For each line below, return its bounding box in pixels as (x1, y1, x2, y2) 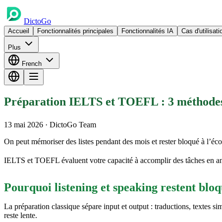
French (20, 60, 44, 67)
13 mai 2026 (4, 120, 45, 129)
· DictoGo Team (45, 120, 96, 129)
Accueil (8, 27, 29, 35)
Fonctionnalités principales (37, 27, 113, 35)
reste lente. (4, 211, 37, 220)
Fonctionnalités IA (121, 27, 173, 35)
